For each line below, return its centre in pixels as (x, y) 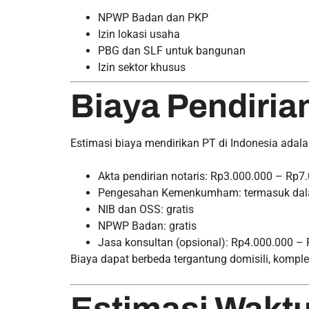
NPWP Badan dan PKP (153, 18)
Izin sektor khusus (142, 67)
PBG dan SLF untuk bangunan (172, 51)
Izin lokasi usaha (139, 34)
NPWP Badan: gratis (147, 226)
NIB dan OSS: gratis (146, 209)
